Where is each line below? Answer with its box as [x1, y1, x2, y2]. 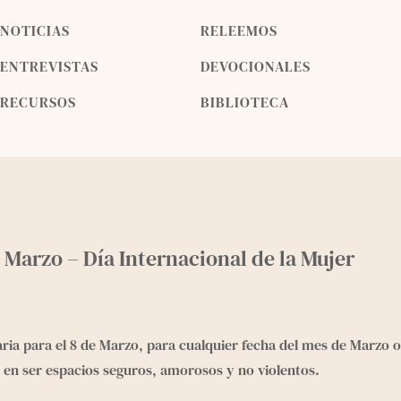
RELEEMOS [200, 20, 277, 40]
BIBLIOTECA [200, 91, 289, 112]
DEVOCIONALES [200, 55, 311, 76]
